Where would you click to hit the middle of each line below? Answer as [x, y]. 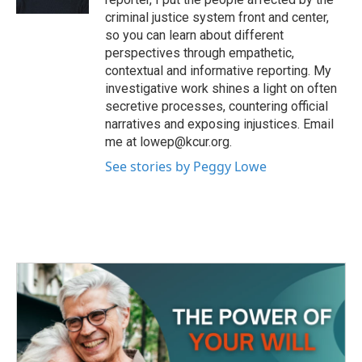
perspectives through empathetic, [200, 53]
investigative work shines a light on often [221, 89]
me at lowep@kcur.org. [168, 142]
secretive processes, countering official [217, 107]
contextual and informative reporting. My [218, 71]
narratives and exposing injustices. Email [219, 124]
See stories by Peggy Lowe [186, 167]
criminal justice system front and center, [217, 18]
